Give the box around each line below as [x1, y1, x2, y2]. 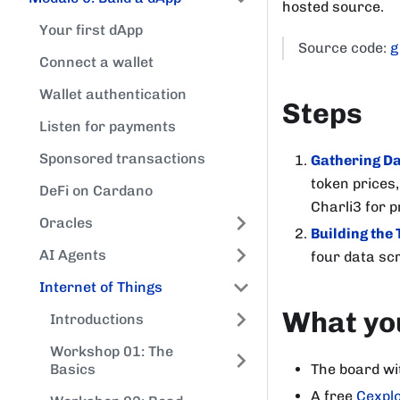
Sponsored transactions [39, 150, 205, 167]
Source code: [298, 38, 390, 56]
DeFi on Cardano [39, 182, 153, 199]
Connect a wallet [39, 54, 154, 71]
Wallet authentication [39, 86, 187, 103]
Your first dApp [39, 21, 143, 38]
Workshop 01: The [50, 343, 173, 360]
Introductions [50, 311, 144, 328]
